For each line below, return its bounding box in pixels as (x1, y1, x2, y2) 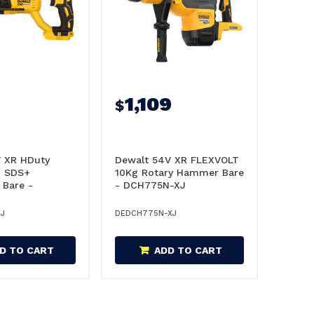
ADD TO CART (154, 245, 222, 256)
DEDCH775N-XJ (115, 209, 177, 218)
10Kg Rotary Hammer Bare (115, 167, 244, 178)
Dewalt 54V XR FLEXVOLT (115, 154, 239, 165)
